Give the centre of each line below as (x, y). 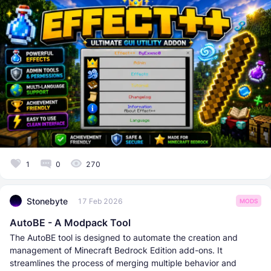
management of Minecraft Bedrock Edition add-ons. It (116, 250)
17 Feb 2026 (100, 201)
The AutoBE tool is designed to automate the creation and (124, 238)
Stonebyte (47, 201)
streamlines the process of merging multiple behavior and (123, 263)
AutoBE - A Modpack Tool (70, 223)
